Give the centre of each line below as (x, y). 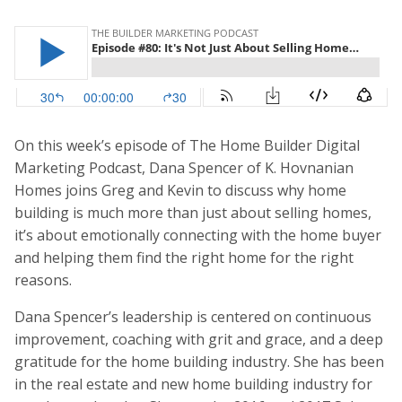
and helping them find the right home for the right (184, 258)
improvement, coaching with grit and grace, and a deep (199, 340)
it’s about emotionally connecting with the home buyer (198, 236)
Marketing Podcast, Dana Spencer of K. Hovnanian (184, 168)
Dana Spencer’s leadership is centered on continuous (193, 317)
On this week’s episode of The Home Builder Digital (187, 146)
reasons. (43, 280)
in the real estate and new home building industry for (193, 385)
